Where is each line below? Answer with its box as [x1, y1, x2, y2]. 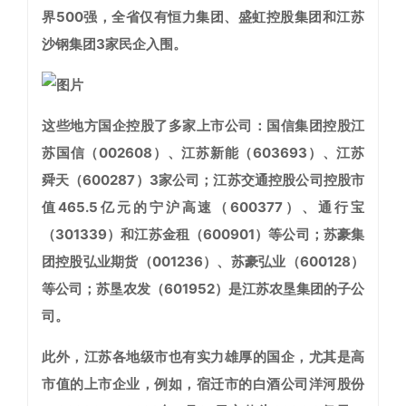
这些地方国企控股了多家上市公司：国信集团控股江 [42, 117, 364, 135]
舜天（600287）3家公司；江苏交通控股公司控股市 [42, 171, 364, 189]
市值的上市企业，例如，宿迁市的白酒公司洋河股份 [42, 375, 364, 393]
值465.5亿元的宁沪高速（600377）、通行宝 [42, 198, 364, 217]
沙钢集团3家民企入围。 [42, 35, 187, 53]
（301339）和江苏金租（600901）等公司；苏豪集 [42, 226, 364, 244]
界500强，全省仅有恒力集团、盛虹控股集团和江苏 [42, 8, 364, 26]
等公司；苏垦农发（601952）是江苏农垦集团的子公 [42, 280, 364, 298]
